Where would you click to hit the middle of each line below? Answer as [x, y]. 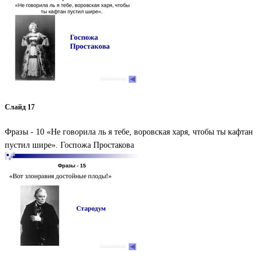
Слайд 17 [20, 107]
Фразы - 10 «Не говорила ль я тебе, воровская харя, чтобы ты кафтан [129, 132]
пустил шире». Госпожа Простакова [69, 145]
